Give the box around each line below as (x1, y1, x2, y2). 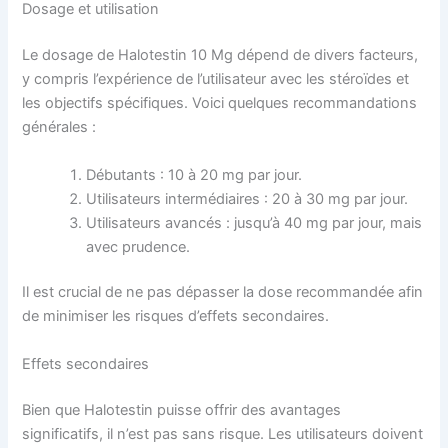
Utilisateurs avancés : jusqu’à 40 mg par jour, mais (86, 213, 423, 232)
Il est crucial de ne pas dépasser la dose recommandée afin (22, 283, 424, 302)
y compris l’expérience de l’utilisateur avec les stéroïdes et (22, 70, 410, 89)
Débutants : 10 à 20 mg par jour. (86, 165, 303, 184)
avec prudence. (86, 237, 191, 256)
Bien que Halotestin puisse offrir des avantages (22, 400, 342, 419)
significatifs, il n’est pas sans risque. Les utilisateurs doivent (22, 424, 424, 443)
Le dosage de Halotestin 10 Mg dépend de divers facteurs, (22, 46, 419, 65)
